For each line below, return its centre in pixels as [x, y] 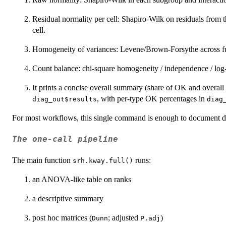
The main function [42, 160]
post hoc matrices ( [62, 218]
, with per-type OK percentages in [152, 98]
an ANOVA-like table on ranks [82, 180]
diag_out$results [65, 99]
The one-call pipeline [65, 139]
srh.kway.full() [103, 161]
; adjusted [124, 218]
